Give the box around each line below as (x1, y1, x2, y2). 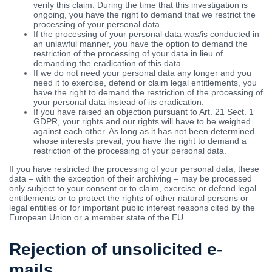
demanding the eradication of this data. (33, 58, 183, 69)
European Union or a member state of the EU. (9, 212, 186, 223)
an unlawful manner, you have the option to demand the (33, 39, 248, 49)
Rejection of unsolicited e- (9, 240, 222, 259)
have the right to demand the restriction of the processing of (33, 87, 263, 98)
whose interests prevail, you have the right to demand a (33, 136, 246, 146)
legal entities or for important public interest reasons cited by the (9, 203, 255, 213)
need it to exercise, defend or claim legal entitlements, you (33, 78, 257, 88)
